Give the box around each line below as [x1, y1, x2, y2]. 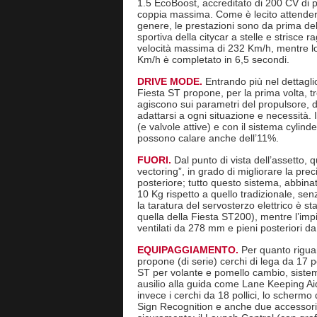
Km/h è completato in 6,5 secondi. [137, 54, 289, 65]
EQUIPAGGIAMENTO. [137, 244, 241, 255]
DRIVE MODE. [137, 76, 205, 87]
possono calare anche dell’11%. [137, 132, 279, 144]
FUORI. [137, 154, 174, 166]
